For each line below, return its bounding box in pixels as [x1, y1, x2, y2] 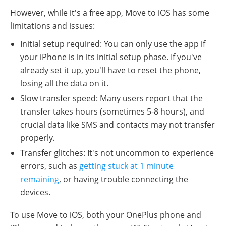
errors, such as [20, 160, 79, 172]
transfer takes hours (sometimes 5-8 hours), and [20, 106, 204, 118]
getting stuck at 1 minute [79, 160, 174, 172]
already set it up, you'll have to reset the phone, [20, 65, 201, 76]
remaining [20, 174, 59, 185]
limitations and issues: [10, 20, 95, 32]
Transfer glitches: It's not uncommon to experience [20, 147, 214, 159]
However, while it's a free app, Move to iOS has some [10, 7, 209, 19]
